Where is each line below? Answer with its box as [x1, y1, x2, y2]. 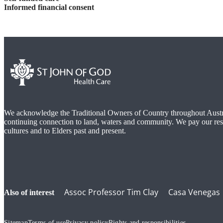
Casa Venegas [168, 187, 220, 198]
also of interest [10, 188, 54, 197]
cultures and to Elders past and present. [4, 126, 126, 135]
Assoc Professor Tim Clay [64, 187, 158, 198]
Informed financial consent [4, 3, 94, 12]
